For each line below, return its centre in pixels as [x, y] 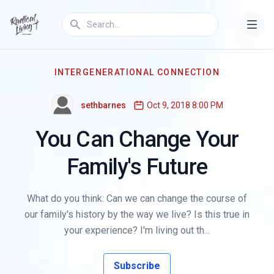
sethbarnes [103, 105]
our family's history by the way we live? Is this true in [137, 214]
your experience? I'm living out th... [137, 230]
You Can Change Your [137, 139]
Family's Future [137, 167]
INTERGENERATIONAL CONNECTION [137, 72]
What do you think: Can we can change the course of [137, 198]
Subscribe [137, 266]
